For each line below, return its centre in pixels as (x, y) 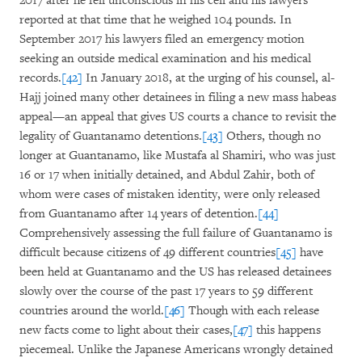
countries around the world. (92, 311)
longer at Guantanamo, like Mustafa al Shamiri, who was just (177, 156)
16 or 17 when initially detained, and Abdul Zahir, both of (167, 175)
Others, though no (272, 136)
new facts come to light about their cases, (126, 330)
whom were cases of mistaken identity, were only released (170, 194)
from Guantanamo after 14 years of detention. (139, 214)
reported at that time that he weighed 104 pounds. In (156, 20)
